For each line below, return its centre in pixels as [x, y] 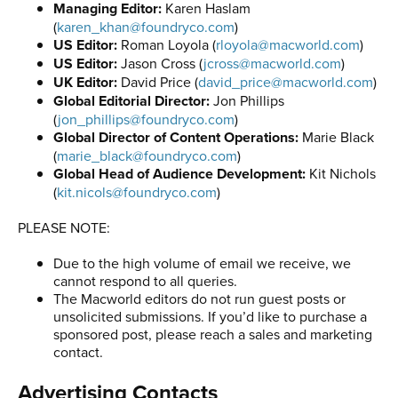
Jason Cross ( [160, 63]
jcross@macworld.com [272, 63]
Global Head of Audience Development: [179, 173]
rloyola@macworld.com [288, 44]
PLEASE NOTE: [64, 227]
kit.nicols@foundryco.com [137, 191]
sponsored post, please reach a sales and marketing [213, 334]
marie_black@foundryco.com [147, 155]
